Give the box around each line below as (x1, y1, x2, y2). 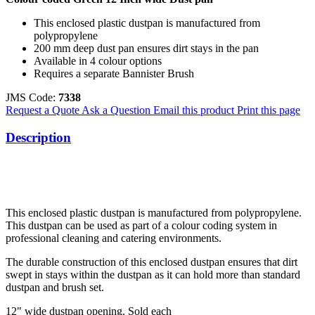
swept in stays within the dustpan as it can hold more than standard (6, 268, 300, 281)
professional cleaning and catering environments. (6, 231, 221, 244)
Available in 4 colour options (34, 55, 162, 67)
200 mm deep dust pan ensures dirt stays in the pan (34, 42, 259, 55)
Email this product (153, 104, 237, 117)
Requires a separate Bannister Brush (34, 67, 194, 80)
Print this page (237, 104, 300, 117)
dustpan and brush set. (6, 281, 104, 293)
